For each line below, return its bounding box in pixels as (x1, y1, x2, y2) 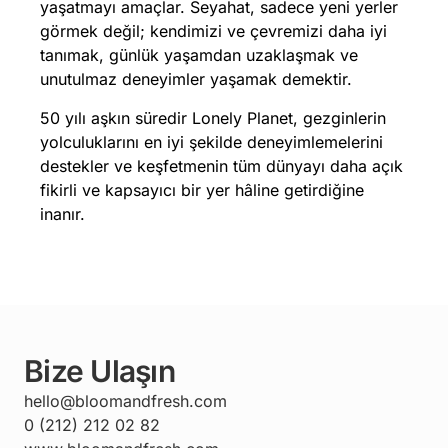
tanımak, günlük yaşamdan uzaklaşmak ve (40, 44, 359, 65)
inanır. (40, 203, 86, 224)
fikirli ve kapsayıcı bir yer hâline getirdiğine (40, 179, 365, 200)
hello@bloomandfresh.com (24, 390, 227, 411)
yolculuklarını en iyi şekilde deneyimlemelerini (40, 131, 384, 152)
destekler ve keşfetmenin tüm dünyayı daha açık (40, 155, 404, 176)
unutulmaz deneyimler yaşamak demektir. (40, 68, 353, 89)
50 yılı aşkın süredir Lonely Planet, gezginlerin (40, 107, 387, 128)
